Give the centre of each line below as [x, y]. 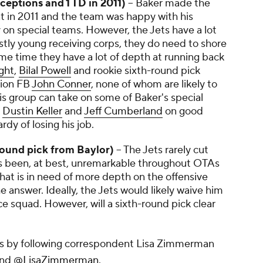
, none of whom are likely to [154, 84]
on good [183, 111]
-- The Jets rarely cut [161, 150]
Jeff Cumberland [123, 111]
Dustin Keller [32, 111]
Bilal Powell [45, 71]
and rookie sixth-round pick [136, 71]
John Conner [61, 84]
